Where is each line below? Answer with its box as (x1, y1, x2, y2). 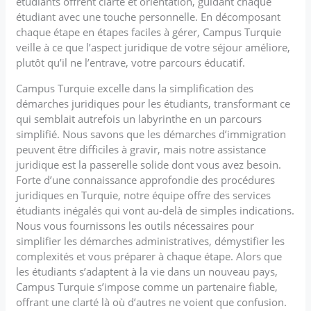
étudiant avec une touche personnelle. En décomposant (16, 9, 281, 24)
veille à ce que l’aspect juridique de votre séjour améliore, (16, 40, 291, 54)
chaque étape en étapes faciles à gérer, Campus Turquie (16, 24, 282, 39)
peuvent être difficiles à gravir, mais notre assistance (16, 142, 267, 156)
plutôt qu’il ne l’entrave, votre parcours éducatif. (16, 55, 246, 69)
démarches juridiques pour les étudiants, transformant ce (16, 96, 291, 110)
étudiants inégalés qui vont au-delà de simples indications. (16, 203, 295, 217)
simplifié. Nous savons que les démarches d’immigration (16, 126, 287, 141)
